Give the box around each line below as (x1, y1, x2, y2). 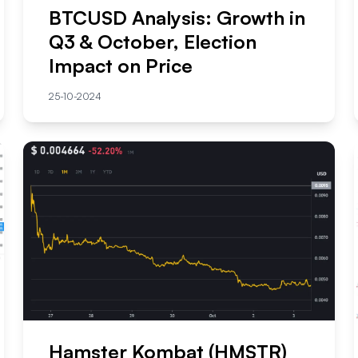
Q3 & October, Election (49, 29, 257, 54)
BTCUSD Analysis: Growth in (49, 5, 306, 30)
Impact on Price (49, 53, 193, 78)
